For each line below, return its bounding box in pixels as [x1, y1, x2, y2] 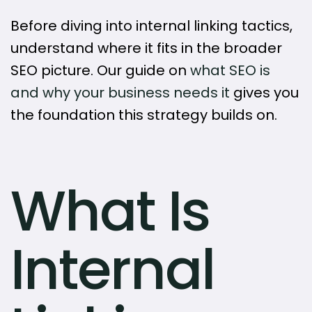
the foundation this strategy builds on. [10, 105, 277, 125]
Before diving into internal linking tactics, [10, 16, 292, 36]
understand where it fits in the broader [10, 38, 282, 58]
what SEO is [190, 61, 270, 80]
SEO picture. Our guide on [10, 61, 190, 80]
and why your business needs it [10, 83, 230, 102]
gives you [230, 83, 299, 102]
